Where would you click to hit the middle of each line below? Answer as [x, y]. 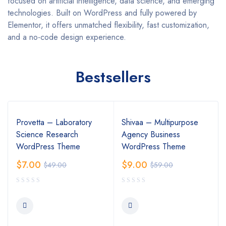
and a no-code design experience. [67, 37]
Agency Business [151, 135]
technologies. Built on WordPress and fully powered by [102, 13]
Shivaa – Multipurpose [160, 123]
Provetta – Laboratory [54, 123]
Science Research [47, 135]
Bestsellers [113, 77]
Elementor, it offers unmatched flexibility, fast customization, [108, 25]
